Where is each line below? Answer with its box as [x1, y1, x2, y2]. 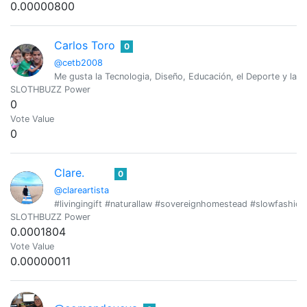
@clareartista [54, 185, 109, 195]
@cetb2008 [54, 58, 103, 68]
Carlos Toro [54, 38, 115, 52]
